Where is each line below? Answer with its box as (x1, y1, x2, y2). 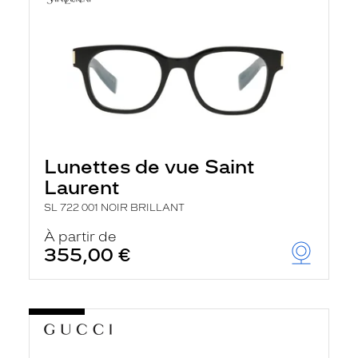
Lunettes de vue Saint (44, 155, 255, 178)
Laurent (44, 176, 120, 199)
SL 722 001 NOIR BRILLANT (44, 202, 185, 213)
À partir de (44, 229, 117, 245)
